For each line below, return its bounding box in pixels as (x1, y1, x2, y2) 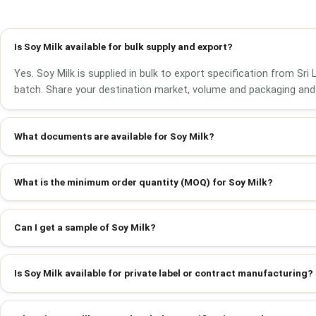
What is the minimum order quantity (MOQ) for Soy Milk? (13, 176, 273, 188)
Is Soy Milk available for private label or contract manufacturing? (13, 267, 313, 279)
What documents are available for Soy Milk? (13, 130, 214, 142)
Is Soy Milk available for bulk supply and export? (13, 41, 233, 53)
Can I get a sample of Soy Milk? (13, 221, 156, 233)
